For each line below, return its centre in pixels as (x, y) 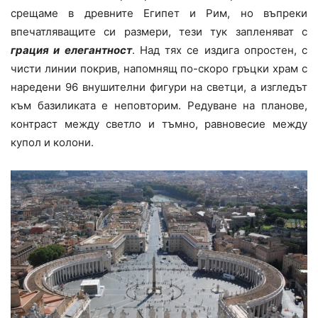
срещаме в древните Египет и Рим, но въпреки (159, 13)
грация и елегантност (71, 50)
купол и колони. (52, 142)
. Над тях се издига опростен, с (219, 50)
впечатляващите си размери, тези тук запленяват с (159, 31)
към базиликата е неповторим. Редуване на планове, (159, 105)
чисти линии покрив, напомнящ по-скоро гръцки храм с (159, 68)
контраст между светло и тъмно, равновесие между (159, 124)
